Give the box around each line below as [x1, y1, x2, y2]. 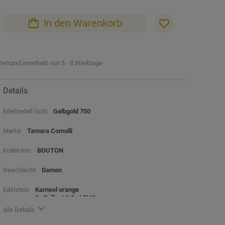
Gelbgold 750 [53, 107, 90, 115]
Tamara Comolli [27, 127, 72, 135]
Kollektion [3, 147, 31, 154]
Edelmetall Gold [3, 107, 47, 115]
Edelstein [3, 186, 29, 193]
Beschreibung [3, 213, 42, 221]
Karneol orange [35, 186, 79, 193]
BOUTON [37, 147, 63, 154]
